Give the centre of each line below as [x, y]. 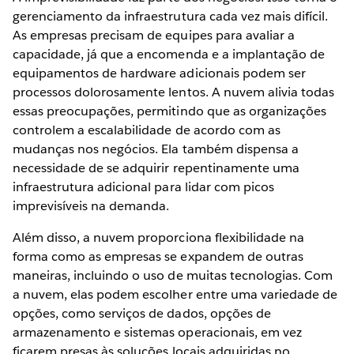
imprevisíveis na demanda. [91, 205]
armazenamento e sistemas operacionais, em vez [157, 332]
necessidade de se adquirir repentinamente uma [156, 168]
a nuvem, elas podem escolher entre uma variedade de [175, 294]
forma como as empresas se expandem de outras [158, 256]
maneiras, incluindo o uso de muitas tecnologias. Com [173, 275]
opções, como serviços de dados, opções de [142, 313]
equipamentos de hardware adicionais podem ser [159, 73]
